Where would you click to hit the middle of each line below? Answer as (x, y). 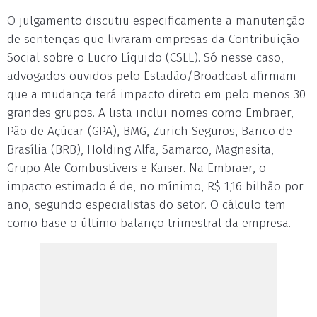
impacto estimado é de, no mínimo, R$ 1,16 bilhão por (155, 186)
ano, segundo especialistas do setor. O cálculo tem (146, 205)
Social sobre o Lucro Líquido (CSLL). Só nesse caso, (145, 58)
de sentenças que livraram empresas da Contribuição (153, 39)
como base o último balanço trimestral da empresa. (149, 223)
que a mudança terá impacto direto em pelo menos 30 (156, 94)
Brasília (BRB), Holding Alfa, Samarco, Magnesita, (140, 150)
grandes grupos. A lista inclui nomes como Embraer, (150, 113)
